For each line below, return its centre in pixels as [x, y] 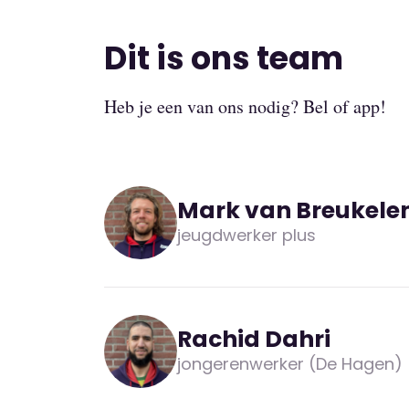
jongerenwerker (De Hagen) [290, 363]
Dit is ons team [224, 58]
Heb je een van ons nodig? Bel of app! [245, 106]
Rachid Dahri [254, 339]
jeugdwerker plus [246, 235]
